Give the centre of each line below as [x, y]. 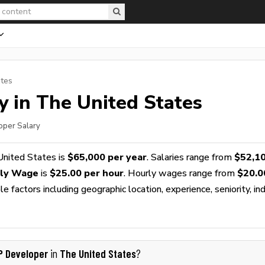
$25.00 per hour [87, 173]
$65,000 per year [107, 157]
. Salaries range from [190, 157]
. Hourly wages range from [180, 173]
